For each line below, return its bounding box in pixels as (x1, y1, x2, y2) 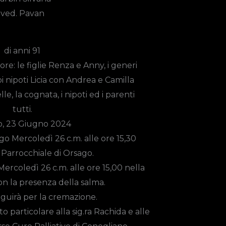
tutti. (12, 104, 32, 114)
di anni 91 (4, 45, 40, 55)
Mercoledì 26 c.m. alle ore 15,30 (12, 133, 136, 143)
